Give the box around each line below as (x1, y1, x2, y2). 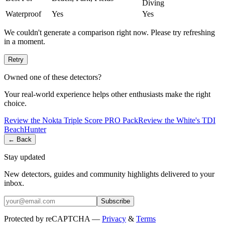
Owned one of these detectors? (4, 72, 101, 81)
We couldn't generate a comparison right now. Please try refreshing (4, 28, 215, 37)
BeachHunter (4, 125, 46, 134)
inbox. (4, 178, 24, 187)
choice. (4, 98, 27, 107)
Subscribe (101, 197, 130, 205)
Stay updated (4, 152, 45, 161)
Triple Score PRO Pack (64, 116, 138, 125)
